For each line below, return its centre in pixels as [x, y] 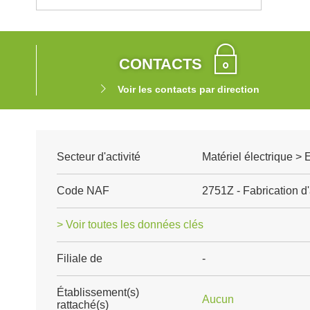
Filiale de [80, 258]
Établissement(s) [98, 292]
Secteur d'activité [99, 157]
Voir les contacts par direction [188, 89]
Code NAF [83, 191]
